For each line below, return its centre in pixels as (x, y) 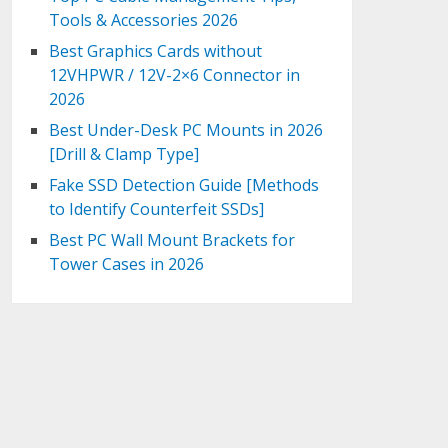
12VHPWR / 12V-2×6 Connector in (175, 75)
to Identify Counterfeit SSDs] (157, 209)
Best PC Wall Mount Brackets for (172, 240)
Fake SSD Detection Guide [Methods (184, 185)
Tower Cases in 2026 (127, 264)
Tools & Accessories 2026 (144, 20)
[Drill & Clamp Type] (124, 154)
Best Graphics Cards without (156, 51)
